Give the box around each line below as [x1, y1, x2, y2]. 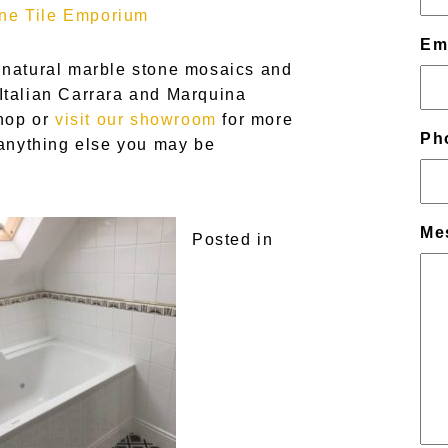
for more [216, 111, 294, 128]
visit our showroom [55, 111, 217, 128]
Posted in [192, 231, 274, 248]
